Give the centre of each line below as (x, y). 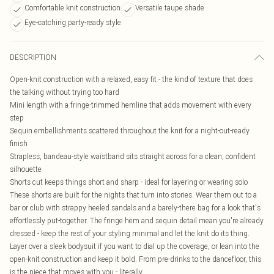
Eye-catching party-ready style (73, 22)
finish (19, 143)
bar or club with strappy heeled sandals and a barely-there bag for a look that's (135, 208)
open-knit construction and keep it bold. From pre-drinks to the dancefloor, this (135, 259)
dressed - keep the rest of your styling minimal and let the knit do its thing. (130, 233)
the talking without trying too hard (65, 92)
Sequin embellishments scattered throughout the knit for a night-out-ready (130, 131)
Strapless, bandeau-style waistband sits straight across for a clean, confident (133, 156)
